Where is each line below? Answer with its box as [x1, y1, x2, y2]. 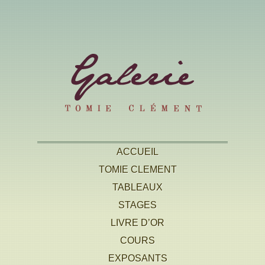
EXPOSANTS [108, 253, 167, 263]
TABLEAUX [112, 182, 163, 192]
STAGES [118, 200, 157, 210]
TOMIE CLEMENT [98, 164, 177, 174]
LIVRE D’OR [111, 218, 165, 228]
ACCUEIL [117, 147, 159, 157]
